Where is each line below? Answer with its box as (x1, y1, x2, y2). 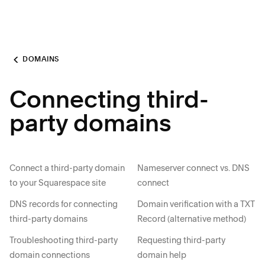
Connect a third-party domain (9, 163, 125, 173)
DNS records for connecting (9, 199, 118, 209)
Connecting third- (9, 90, 209, 114)
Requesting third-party (137, 235, 225, 245)
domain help (137, 250, 186, 260)
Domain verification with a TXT (137, 199, 255, 209)
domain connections (9, 250, 90, 260)
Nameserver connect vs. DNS (137, 163, 250, 173)
